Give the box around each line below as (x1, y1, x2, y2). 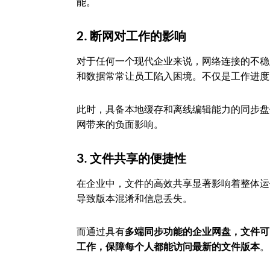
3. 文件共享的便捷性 (77, 151, 187, 165)
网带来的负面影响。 (77, 119, 164, 130)
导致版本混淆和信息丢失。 (77, 193, 193, 204)
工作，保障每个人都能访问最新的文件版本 (77, 241, 260, 253)
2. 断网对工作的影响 (77, 29, 187, 43)
